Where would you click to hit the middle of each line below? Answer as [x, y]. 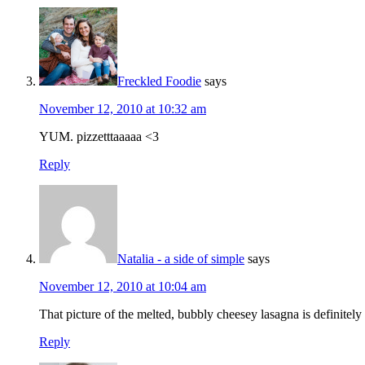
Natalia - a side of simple [181, 259]
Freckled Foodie [159, 81]
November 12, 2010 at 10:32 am [123, 109]
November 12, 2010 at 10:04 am [123, 287]
